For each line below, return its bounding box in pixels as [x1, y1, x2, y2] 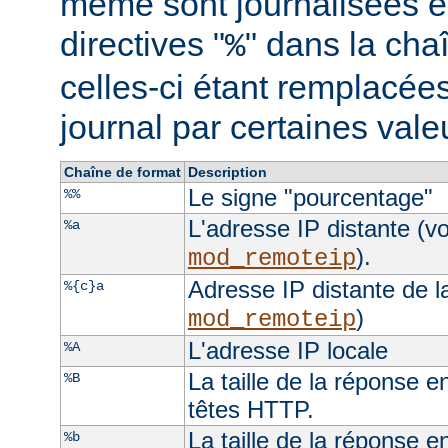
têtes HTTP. [187, 395, 314, 423]
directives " [60, 24, 225, 63]
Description [187, 163, 267, 180]
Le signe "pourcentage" [187, 183, 433, 211]
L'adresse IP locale [187, 336, 388, 364]
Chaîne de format [63, 163, 181, 180]
